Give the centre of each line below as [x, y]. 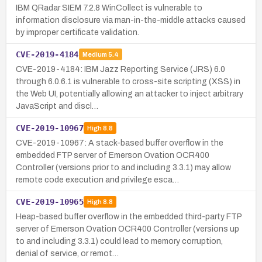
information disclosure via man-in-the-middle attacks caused [131, 20]
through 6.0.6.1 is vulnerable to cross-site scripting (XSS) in [128, 81]
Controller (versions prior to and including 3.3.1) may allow [123, 167]
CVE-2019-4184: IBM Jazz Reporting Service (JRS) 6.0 [120, 69]
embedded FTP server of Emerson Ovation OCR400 [113, 155]
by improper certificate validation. [77, 32]
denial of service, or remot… [67, 253]
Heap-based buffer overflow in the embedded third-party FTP [129, 216]
